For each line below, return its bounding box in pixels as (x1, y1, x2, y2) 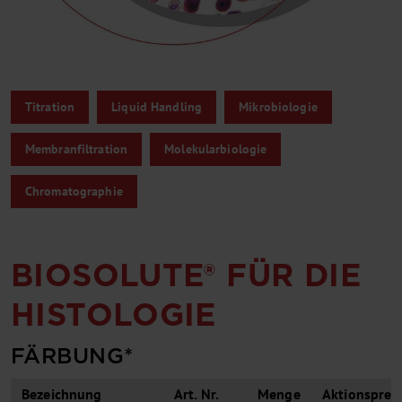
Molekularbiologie (164, 141, 267, 158)
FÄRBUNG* (11, 343, 134, 370)
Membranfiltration (25, 141, 128, 158)
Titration (25, 99, 75, 116)
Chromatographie (25, 183, 123, 200)
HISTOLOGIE (11, 295, 216, 334)
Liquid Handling (111, 99, 203, 116)
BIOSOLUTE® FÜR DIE (11, 256, 361, 294)
